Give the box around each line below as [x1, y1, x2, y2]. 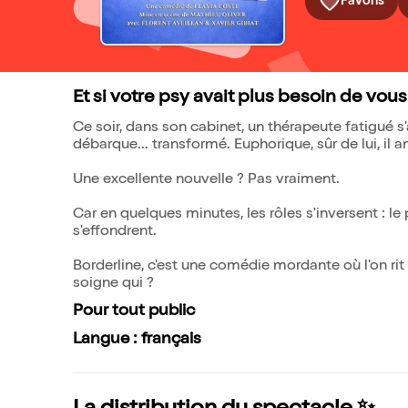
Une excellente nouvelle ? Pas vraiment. [73, 173, 340, 188]
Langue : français [73, 331, 201, 348]
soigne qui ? [73, 277, 154, 291]
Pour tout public [73, 303, 195, 320]
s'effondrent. [73, 225, 157, 240]
